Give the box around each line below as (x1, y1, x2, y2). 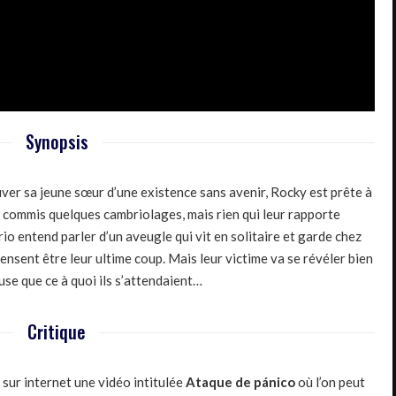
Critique (27, 318, 86, 346)
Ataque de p (186, 374, 262, 391)
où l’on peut (295, 374, 365, 391)
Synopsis (25, 128, 88, 156)
